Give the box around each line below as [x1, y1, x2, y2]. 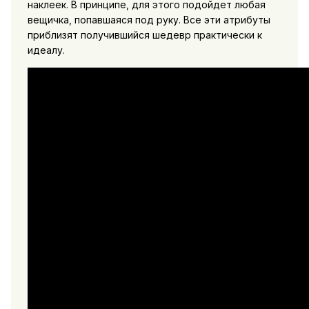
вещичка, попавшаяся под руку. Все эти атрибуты [27, 13, 270, 26]
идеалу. [27, 43, 65, 56]
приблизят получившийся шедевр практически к [27, 28, 262, 41]
